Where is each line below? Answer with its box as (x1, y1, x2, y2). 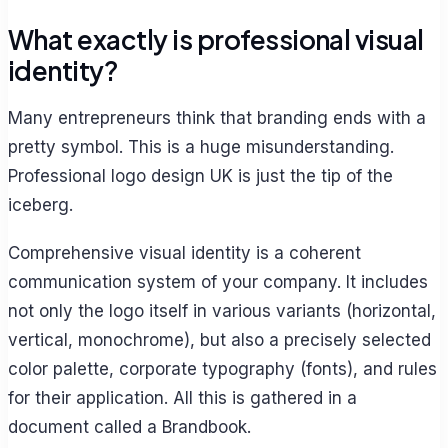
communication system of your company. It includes (8, 272, 428, 293)
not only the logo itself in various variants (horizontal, (8, 301, 436, 322)
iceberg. (8, 195, 73, 216)
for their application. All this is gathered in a (8, 388, 357, 409)
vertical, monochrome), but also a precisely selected (8, 330, 431, 351)
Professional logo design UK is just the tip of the (8, 166, 393, 187)
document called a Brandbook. (8, 417, 251, 438)
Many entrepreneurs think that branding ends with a (8, 108, 426, 129)
